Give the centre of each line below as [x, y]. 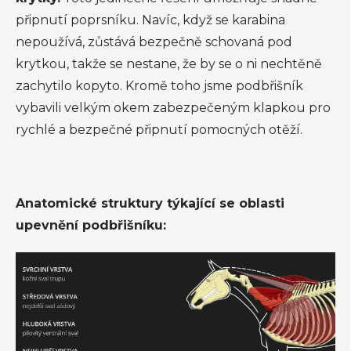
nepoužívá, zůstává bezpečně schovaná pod [154, 42]
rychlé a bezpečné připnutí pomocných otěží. [161, 129]
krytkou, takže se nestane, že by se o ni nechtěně [169, 63]
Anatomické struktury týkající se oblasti [150, 203]
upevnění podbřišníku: [91, 225]
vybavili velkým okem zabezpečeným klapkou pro [173, 107]
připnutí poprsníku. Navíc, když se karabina [150, 20]
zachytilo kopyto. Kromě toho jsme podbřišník [159, 85]
